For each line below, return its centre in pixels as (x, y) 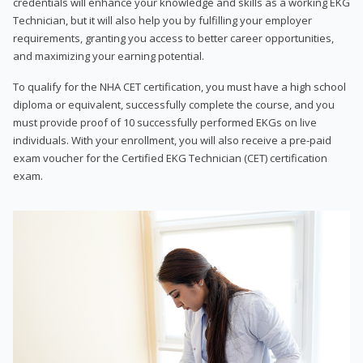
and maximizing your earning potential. (109, 56)
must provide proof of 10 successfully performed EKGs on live (165, 122)
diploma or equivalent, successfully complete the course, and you (174, 104)
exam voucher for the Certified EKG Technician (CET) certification (170, 158)
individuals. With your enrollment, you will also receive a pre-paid (172, 140)
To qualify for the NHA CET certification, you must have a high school (179, 86)
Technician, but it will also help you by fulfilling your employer (162, 20)
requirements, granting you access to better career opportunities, (173, 38)
